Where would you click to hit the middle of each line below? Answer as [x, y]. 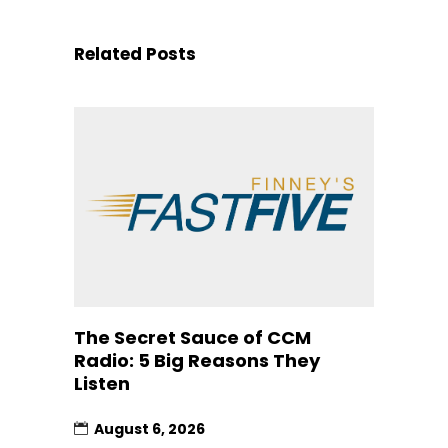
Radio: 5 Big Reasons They [197, 360]
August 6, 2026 [149, 428]
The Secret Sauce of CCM [192, 337]
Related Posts [135, 53]
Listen [102, 383]
